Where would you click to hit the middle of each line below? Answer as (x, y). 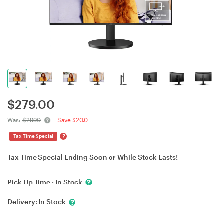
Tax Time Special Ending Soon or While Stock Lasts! (92, 157)
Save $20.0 (73, 120)
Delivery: (23, 202)
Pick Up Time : (31, 182)
